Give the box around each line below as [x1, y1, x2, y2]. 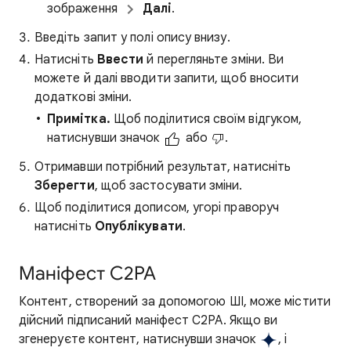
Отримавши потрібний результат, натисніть [34, 158, 291, 175]
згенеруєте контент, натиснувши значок [19, 331, 260, 347]
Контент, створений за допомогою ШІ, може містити [19, 293, 331, 309]
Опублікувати [94, 218, 183, 234]
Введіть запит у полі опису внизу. [34, 29, 230, 45]
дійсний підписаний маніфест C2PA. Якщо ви [19, 312, 278, 328]
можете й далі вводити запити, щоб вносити [34, 70, 299, 86]
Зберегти [34, 177, 95, 194]
